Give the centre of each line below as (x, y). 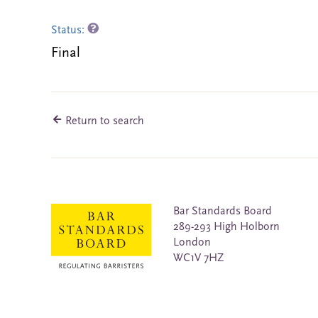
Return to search (103, 121)
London (192, 243)
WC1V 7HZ (199, 258)
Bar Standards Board (223, 212)
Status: (69, 31)
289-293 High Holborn (226, 227)
